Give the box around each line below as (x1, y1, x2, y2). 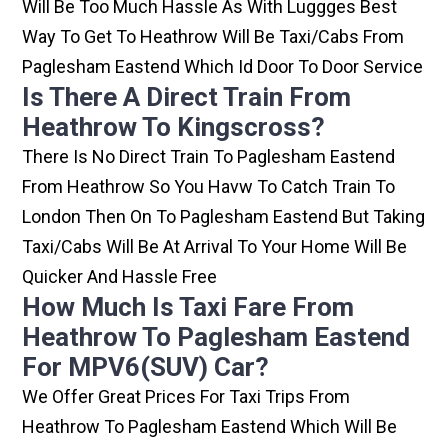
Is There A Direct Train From (22, 82, 352, 113)
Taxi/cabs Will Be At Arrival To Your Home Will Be (22, 236, 408, 258)
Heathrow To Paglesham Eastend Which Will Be (22, 416, 398, 438)
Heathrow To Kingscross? (22, 112, 326, 143)
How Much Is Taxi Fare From (22, 292, 355, 323)
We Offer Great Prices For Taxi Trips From (22, 386, 351, 408)
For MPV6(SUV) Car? (22, 352, 270, 383)
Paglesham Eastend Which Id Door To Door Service (22, 56, 424, 78)
